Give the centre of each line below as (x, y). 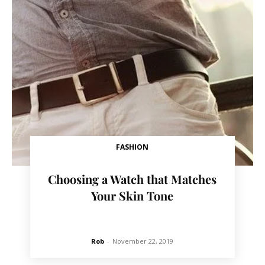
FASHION (132, 147)
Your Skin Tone (132, 195)
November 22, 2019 (143, 241)
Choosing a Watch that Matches (132, 179)
